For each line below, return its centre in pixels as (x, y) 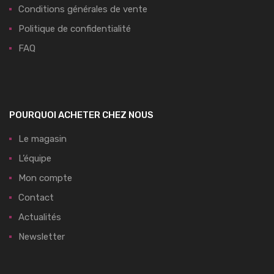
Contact (36, 198)
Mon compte (45, 178)
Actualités (40, 217)
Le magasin (43, 139)
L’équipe (35, 159)
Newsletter (42, 237)
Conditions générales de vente (83, 9)
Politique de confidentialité (75, 29)
